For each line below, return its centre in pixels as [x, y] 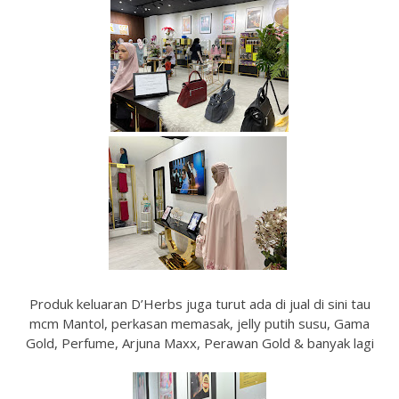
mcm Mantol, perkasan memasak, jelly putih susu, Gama [199, 323]
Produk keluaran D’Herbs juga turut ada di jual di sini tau [199, 304]
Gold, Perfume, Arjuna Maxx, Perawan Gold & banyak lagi [199, 343]
